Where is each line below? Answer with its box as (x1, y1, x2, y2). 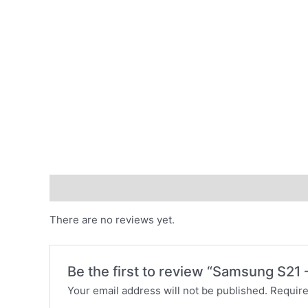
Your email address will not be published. (67, 283, 268, 297)
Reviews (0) (49, 181, 109, 195)
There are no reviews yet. (49, 212, 175, 226)
